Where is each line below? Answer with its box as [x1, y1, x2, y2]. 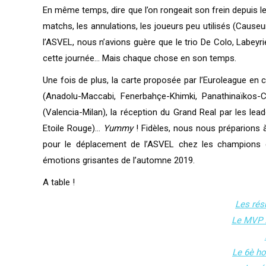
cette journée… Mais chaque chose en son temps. [43, 53, 236, 64]
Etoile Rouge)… [43, 123, 103, 134]
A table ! [43, 177, 75, 188]
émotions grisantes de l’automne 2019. [43, 155, 195, 166]
